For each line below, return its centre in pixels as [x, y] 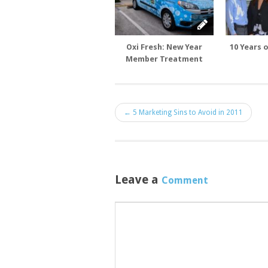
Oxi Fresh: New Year [164, 47]
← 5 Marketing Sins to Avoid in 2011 [183, 113]
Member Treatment [164, 59]
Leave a [138, 180]
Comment [185, 181]
